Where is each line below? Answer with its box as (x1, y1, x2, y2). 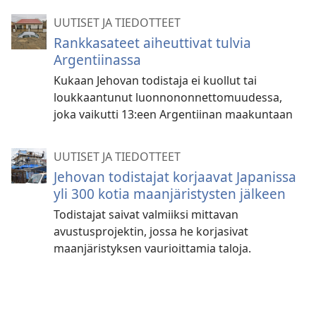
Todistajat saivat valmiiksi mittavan (54, 207, 238, 222)
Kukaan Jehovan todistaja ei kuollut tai (54, 73, 257, 88)
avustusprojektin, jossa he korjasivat (54, 224, 248, 239)
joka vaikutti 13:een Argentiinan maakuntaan (54, 107, 293, 122)
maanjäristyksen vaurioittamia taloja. (54, 241, 251, 256)
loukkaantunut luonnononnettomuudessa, (54, 90, 282, 105)
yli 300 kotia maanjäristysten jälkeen (54, 184, 286, 203)
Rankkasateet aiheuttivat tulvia (54, 33, 251, 52)
